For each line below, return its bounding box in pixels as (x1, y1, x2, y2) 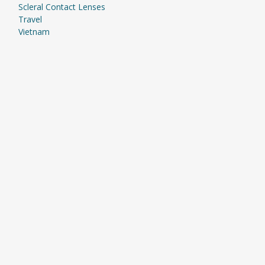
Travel (18, 14, 42, 25)
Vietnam (18, 26, 50, 37)
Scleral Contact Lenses (18, 1, 105, 12)
